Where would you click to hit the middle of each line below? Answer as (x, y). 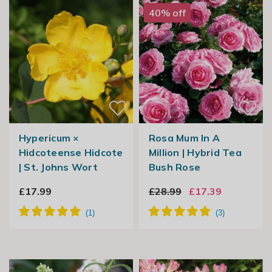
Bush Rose (175, 167)
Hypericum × (49, 138)
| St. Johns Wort (58, 167)
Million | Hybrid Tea (195, 153)
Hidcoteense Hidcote (71, 153)
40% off (167, 13)
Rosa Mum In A (184, 138)
